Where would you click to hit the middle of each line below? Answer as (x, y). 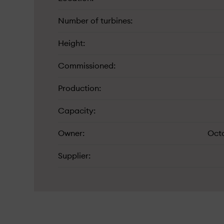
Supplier (73, 156)
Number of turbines (94, 21)
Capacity (76, 111)
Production (78, 88)
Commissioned (86, 66)
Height (70, 43)
